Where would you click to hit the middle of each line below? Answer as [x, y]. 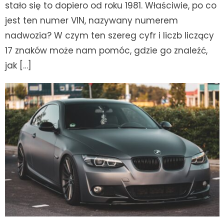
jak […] [18, 65]
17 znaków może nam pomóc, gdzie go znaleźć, [106, 50]
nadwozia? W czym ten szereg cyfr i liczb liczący [110, 35]
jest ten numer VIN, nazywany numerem [92, 20]
